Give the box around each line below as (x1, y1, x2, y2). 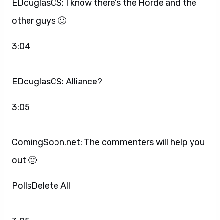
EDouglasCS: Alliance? (12, 76, 102, 87)
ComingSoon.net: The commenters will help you (12, 137, 205, 148)
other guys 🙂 (12, 15, 66, 26)
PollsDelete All (12, 180, 70, 191)
